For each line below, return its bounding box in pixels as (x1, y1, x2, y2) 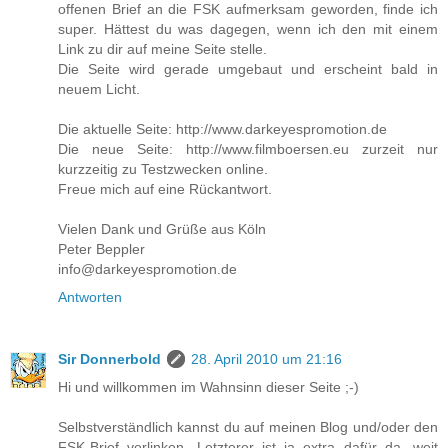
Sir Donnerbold (58, 351, 161, 368)
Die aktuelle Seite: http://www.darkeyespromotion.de (58, 121, 387, 138)
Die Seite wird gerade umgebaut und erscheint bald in (58, 61, 438, 78)
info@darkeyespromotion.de (58, 261, 237, 278)
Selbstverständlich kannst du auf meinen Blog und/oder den (58, 419, 438, 436)
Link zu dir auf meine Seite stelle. (58, 41, 267, 58)
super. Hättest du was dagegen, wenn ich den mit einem (58, 21, 438, 38)
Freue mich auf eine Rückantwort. (58, 181, 272, 198)
